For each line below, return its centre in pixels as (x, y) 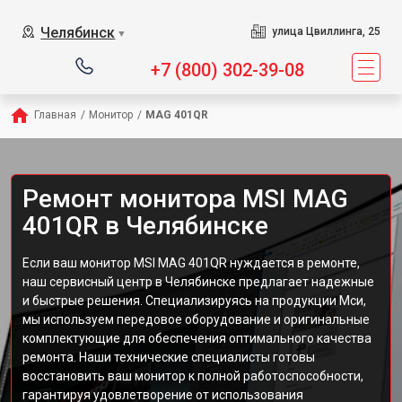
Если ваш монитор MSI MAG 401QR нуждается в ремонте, (191, 263)
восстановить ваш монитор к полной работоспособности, (193, 376)
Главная (55, 115)
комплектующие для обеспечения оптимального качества (197, 338)
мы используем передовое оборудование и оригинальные (196, 319)
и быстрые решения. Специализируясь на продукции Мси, (194, 301)
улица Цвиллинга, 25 (326, 31)
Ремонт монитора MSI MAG (185, 199)
